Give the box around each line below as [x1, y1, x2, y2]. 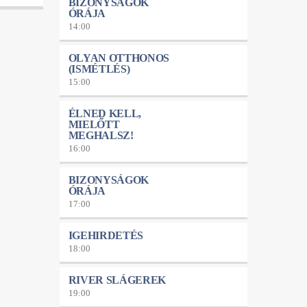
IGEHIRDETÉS [68, 229, 143, 241]
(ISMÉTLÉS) [68, 62, 130, 75]
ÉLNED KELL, [68, 107, 141, 119]
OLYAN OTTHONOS [68, 51, 170, 64]
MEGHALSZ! [68, 129, 134, 141]
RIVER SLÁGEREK [68, 273, 167, 286]
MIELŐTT [68, 118, 120, 130]
